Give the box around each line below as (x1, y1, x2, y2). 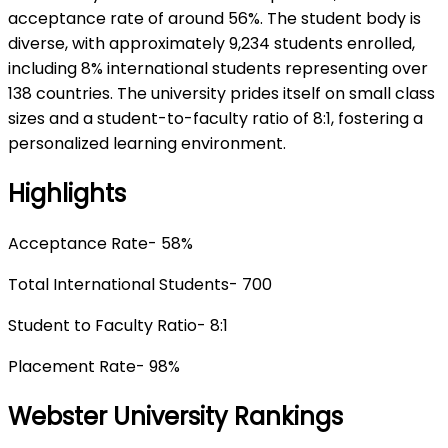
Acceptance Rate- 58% (8, 231, 193, 255)
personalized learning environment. (8, 131, 286, 155)
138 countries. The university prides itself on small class (8, 81, 435, 105)
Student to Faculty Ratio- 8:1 (8, 313, 228, 337)
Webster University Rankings (8, 399, 343, 433)
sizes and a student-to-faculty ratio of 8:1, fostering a (8, 106, 423, 130)
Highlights (8, 176, 126, 210)
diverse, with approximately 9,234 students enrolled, (8, 31, 415, 55)
